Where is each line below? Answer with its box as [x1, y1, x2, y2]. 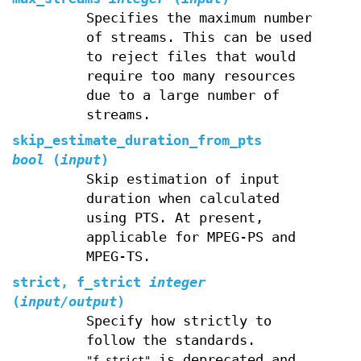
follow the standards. [85, 332, 255, 348]
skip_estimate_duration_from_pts [12, 132, 262, 148]
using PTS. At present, [85, 210, 263, 226]
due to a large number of [85, 87, 280, 103]
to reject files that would [85, 48, 296, 64]
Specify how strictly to [85, 313, 272, 329]
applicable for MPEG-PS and [85, 229, 296, 245]
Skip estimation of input [85, 171, 280, 187]
